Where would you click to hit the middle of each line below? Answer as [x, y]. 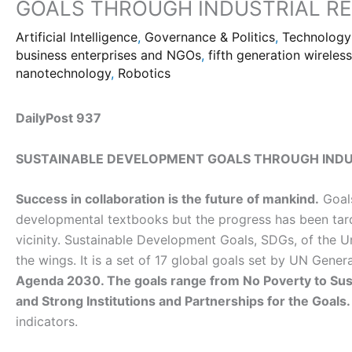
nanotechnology [63, 73]
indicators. [47, 322]
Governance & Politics [210, 37]
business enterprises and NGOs [108, 55]
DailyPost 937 [59, 117]
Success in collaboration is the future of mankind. [167, 199]
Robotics [144, 73]
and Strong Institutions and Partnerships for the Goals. [183, 301]
